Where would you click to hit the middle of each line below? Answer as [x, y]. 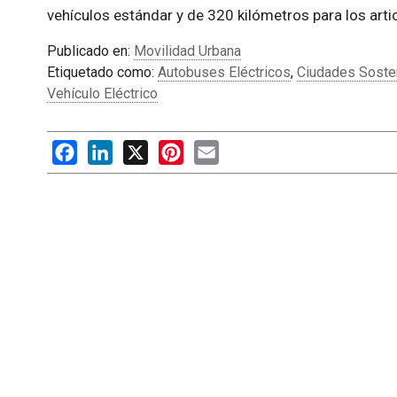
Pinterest [212, 148]
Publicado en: [90, 51]
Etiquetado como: [102, 72]
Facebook [107, 148]
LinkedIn [139, 148]
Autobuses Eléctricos [224, 72]
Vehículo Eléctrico [102, 93]
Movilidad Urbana [187, 51]
